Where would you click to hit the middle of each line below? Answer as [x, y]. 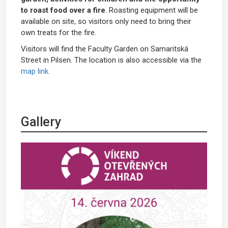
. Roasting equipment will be [152, 10]
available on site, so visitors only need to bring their [106, 22]
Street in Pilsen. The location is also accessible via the [111, 60]
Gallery [41, 122]
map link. [35, 72]
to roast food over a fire [63, 10]
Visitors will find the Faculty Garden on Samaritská [105, 49]
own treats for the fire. [59, 33]
